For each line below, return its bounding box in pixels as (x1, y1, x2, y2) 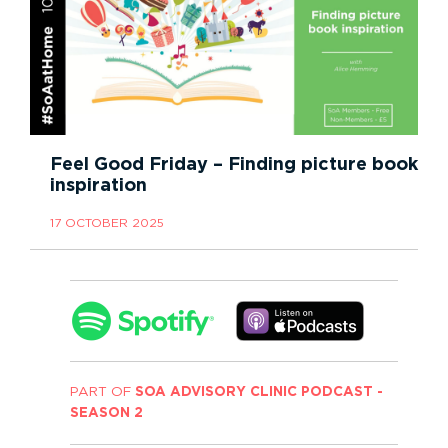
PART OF (70, 385, 131, 400)
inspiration (50, 177, 147, 196)
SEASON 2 (70, 406, 143, 421)
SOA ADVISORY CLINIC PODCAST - (135, 385, 383, 400)
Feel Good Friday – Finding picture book (50, 156, 418, 175)
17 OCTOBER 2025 (50, 217, 164, 230)
